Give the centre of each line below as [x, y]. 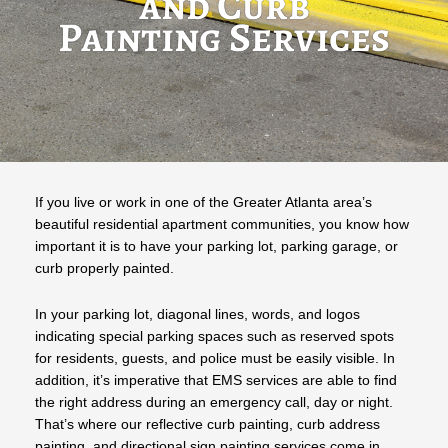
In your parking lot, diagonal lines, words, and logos [197, 314]
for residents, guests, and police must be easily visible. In [215, 358]
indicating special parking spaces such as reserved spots [214, 336]
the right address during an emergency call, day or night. [214, 402]
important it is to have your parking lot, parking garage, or [216, 246]
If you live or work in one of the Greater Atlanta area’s [203, 202]
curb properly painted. [104, 268]
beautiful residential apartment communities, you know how [222, 224]
